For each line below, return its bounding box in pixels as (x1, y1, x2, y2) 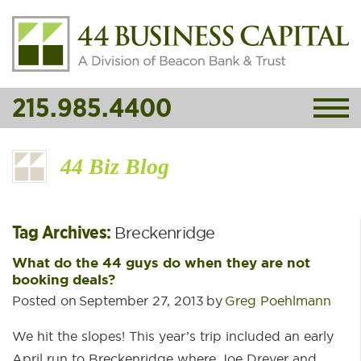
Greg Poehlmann (225, 293, 331, 309)
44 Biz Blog (60, 154, 169, 179)
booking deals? (12, 271, 115, 288)
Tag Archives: (12, 221, 115, 243)
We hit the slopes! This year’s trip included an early (12, 328, 334, 344)
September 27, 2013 (79, 293, 204, 309)
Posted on (12, 293, 77, 309)
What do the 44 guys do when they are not (12, 254, 310, 272)
